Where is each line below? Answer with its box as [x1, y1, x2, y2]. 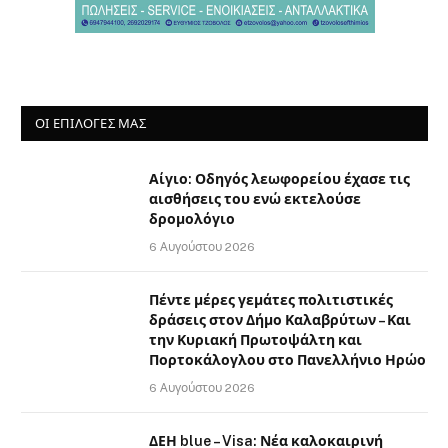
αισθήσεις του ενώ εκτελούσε [149, 190, 361, 207]
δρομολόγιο [149, 210, 235, 227]
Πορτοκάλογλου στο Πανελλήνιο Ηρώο [149, 351, 426, 368]
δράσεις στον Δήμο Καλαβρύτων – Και [149, 311, 411, 328]
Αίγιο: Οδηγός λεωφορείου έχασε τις [149, 170, 410, 187]
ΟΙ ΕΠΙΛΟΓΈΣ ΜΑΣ [35, 115, 146, 131]
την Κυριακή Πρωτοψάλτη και [149, 331, 362, 348]
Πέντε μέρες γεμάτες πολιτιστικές [149, 291, 393, 308]
